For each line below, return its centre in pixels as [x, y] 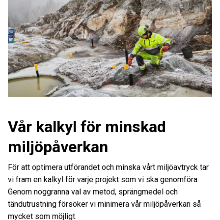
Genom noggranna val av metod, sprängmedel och [93, 192]
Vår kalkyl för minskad [87, 126]
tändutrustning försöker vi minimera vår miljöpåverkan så [104, 204]
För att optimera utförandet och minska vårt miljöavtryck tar [108, 167]
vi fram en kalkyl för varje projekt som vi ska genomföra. [103, 179]
